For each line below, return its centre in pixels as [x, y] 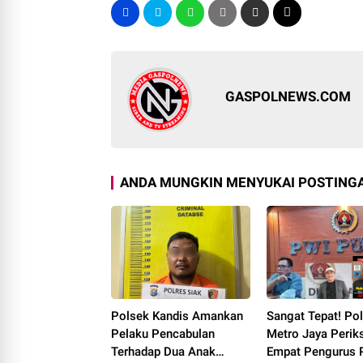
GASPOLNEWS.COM [288, 97]
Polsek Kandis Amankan [177, 316]
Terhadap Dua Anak [163, 352]
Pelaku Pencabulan [163, 334]
